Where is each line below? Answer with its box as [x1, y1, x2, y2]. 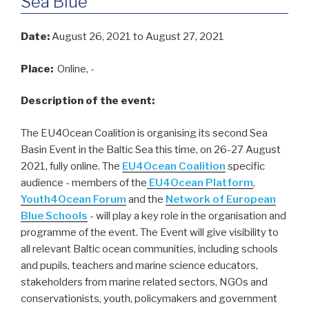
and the [126, 192, 166, 206]
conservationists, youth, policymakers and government [21, 292, 277, 305]
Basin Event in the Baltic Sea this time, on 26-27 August [21, 143, 281, 156]
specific [226, 159, 265, 172]
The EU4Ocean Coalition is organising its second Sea [21, 126, 268, 139]
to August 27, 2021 [133, 30, 224, 43]
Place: [21, 62, 55, 75]
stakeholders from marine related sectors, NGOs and [21, 275, 268, 288]
